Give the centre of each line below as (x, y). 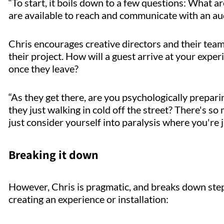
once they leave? (44, 69)
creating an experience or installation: (89, 199)
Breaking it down (55, 155)
